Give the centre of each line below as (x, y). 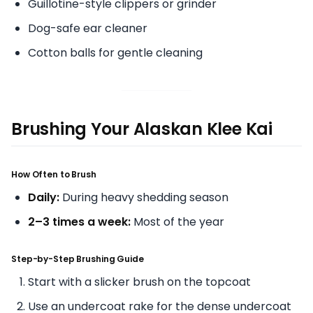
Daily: (44, 197)
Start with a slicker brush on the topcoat (139, 282)
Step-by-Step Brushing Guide (78, 259)
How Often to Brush (54, 174)
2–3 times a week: (79, 221)
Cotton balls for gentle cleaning (115, 52)
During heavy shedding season (144, 197)
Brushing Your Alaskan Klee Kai (142, 129)
